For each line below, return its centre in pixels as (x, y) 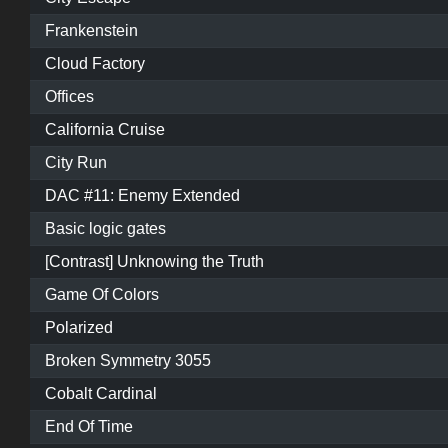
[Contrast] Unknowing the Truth (154, 262)
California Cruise (105, 130)
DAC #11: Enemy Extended (142, 196)
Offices (69, 97)
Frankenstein (91, 31)
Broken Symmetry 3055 (128, 361)
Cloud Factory (95, 64)
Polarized (79, 328)
